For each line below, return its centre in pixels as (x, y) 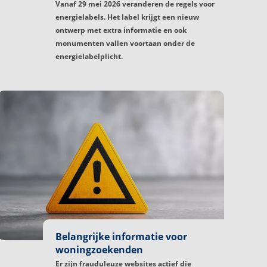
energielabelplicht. (89, 56)
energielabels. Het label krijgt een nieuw (127, 17)
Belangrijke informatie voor (121, 236)
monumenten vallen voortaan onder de (125, 43)
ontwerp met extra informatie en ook (121, 30)
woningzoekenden (99, 249)
